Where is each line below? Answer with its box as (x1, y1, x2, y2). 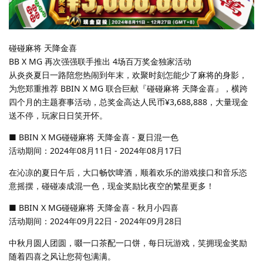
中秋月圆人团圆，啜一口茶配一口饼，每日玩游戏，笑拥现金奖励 (9, 237, 247, 248)
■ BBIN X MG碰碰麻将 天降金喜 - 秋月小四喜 (9, 201, 178, 213)
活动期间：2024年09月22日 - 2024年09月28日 (9, 215, 182, 227)
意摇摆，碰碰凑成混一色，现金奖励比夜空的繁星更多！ (9, 180, 214, 191)
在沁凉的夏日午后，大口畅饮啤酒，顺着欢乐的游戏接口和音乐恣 (9, 166, 247, 178)
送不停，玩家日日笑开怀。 (9, 109, 107, 121)
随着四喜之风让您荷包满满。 (9, 250, 116, 262)
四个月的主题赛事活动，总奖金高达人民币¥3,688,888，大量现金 (9, 96, 248, 107)
